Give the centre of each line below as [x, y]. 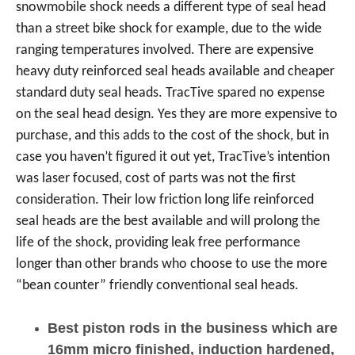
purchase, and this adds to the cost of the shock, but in [172, 136]
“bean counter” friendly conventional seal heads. [157, 286]
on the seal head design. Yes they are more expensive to [177, 115]
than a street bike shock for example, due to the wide [169, 29]
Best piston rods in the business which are [193, 328]
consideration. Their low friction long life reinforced [165, 200]
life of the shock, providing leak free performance [158, 243]
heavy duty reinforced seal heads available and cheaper [175, 72]
